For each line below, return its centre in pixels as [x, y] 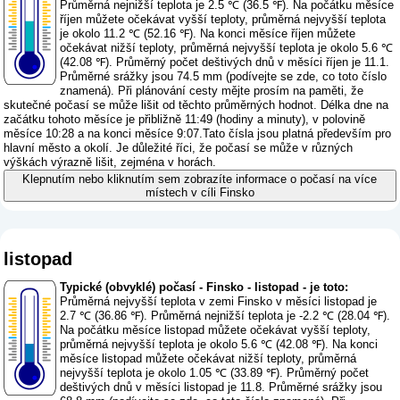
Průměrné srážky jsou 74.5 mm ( [145, 77]
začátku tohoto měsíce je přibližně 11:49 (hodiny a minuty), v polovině [185, 120]
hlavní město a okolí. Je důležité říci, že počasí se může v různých [179, 148]
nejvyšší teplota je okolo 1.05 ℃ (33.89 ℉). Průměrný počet [215, 373]
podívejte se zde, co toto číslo [308, 77]
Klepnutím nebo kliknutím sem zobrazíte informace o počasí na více [200, 179]
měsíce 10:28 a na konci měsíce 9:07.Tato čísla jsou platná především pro [198, 134]
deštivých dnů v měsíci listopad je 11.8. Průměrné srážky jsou [221, 387]
